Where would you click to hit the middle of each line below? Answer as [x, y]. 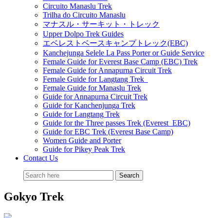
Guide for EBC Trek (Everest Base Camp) [108, 132]
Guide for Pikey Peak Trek [84, 149]
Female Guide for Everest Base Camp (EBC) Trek [120, 62]
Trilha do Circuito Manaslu [84, 15]
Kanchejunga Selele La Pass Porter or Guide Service [124, 53]
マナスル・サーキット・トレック [101, 24]
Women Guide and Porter [82, 140]
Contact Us [41, 158]
